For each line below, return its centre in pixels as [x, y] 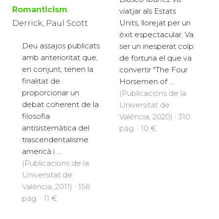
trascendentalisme [55, 139]
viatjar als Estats [148, 11]
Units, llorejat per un [155, 23]
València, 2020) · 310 [155, 117]
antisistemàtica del [56, 128]
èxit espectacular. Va [156, 35]
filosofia [36, 116]
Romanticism [40, 9]
